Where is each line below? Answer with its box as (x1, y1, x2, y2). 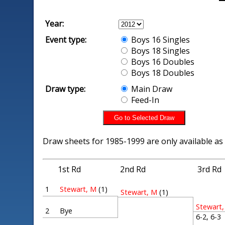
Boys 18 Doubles (129, 67, 195, 78)
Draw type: (45, 83, 86, 94)
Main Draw (129, 83, 173, 94)
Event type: (45, 34, 87, 45)
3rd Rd (197, 164, 222, 175)
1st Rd (58, 164, 81, 175)
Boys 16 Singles (129, 34, 190, 45)
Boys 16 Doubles (129, 56, 195, 67)
